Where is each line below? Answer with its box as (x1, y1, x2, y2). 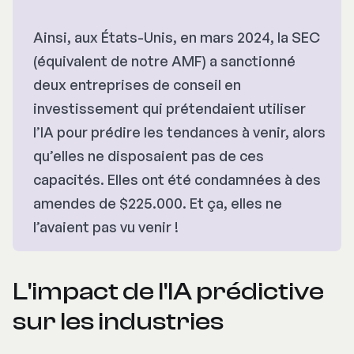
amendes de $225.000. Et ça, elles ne (33, 194, 282, 213)
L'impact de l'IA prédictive (13, 277, 324, 307)
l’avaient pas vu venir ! (33, 218, 179, 236)
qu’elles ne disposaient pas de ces (33, 147, 264, 165)
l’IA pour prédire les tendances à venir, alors (33, 123, 326, 141)
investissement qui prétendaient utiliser (33, 100, 306, 118)
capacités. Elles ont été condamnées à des (33, 171, 321, 189)
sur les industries (13, 307, 224, 337)
